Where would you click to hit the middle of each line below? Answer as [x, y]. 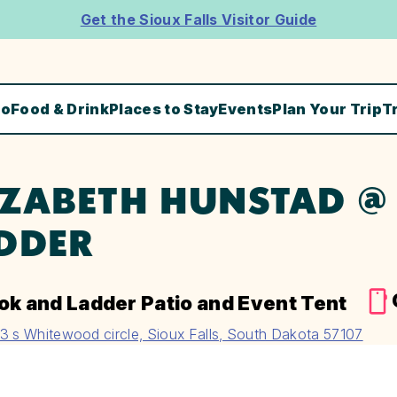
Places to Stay [163, 109]
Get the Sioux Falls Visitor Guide [198, 19]
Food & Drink [60, 109]
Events [245, 109]
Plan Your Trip [327, 109]
